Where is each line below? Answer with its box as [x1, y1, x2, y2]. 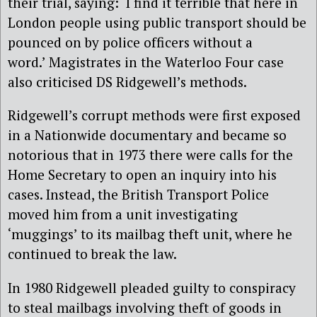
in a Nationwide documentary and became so [8, 126, 287, 144]
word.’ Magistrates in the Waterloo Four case [8, 53, 284, 71]
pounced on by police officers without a [8, 33, 253, 52]
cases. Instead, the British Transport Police [8, 185, 269, 204]
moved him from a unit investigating [8, 205, 238, 224]
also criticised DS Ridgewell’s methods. [8, 73, 247, 91]
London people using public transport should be [8, 13, 306, 32]
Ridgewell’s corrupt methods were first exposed [8, 106, 301, 125]
